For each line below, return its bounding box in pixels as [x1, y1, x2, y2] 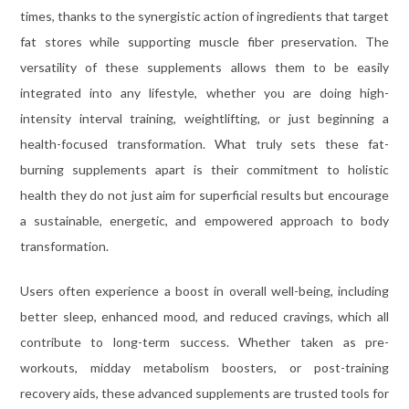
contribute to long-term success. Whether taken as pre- [19, 333, 390, 350]
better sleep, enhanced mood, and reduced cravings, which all [19, 308, 390, 324]
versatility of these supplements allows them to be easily [19, 58, 390, 75]
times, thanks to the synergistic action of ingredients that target [19, 7, 390, 24]
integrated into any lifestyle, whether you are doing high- [19, 84, 390, 100]
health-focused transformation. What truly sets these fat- [19, 135, 390, 152]
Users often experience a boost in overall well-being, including [19, 282, 390, 299]
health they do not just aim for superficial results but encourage [19, 186, 390, 203]
